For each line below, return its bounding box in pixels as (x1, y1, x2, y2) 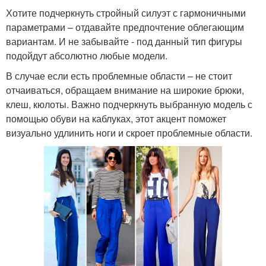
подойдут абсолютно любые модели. (6, 48, 167, 62)
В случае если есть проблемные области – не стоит (6, 68, 232, 83)
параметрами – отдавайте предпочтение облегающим (6, 20, 244, 34)
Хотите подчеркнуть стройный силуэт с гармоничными (6, 5, 246, 20)
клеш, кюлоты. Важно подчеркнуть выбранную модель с (6, 97, 252, 111)
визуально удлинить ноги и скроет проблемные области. (6, 125, 252, 140)
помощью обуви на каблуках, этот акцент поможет (6, 111, 226, 125)
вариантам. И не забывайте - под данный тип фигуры (6, 34, 242, 48)
